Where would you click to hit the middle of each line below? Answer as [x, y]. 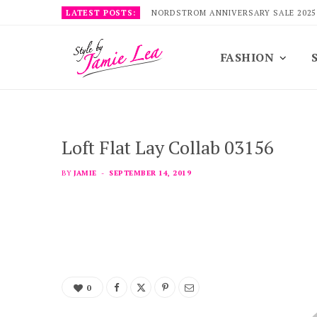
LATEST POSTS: [101, 13]
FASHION [248, 57]
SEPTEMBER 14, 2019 [150, 173]
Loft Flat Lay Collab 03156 [168, 147]
